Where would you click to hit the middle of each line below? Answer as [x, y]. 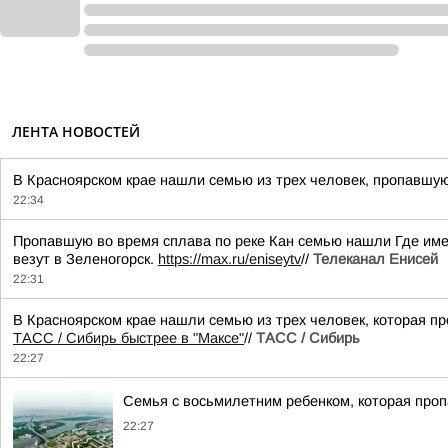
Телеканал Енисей [375, 259]
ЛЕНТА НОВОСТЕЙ [76, 131]
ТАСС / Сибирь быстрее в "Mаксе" [128, 338]
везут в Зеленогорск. [85, 259]
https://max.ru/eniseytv [229, 259]
